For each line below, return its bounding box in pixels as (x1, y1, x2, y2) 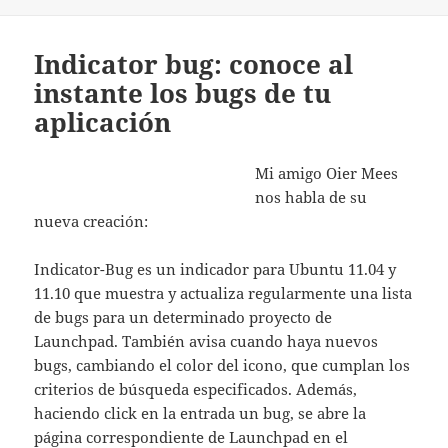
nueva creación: (34, 211, 149, 232)
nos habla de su (255, 187, 368, 208)
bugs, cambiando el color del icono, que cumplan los (34, 355, 411, 376)
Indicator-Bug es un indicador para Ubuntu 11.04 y (34, 259, 397, 280)
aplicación (34, 104, 172, 141)
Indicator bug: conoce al (34, 46, 354, 83)
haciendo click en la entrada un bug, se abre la (34, 403, 367, 424)
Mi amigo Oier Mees (255, 163, 399, 184)
